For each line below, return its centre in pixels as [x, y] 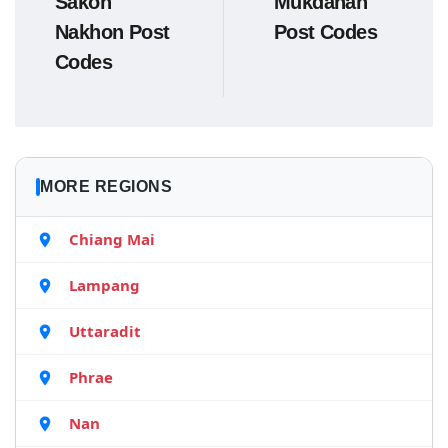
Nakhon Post [112, 32]
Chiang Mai [112, 239]
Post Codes [326, 32]
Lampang [104, 285]
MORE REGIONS [106, 186]
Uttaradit [105, 331]
